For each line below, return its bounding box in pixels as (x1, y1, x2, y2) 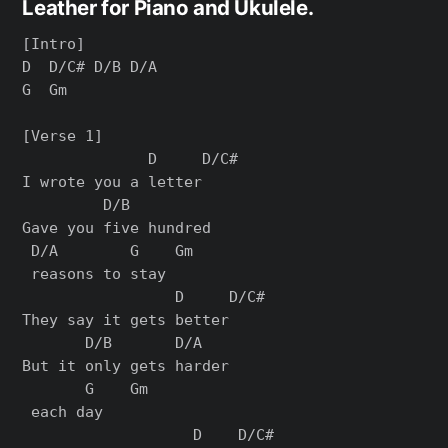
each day (22, 403, 104, 421)
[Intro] (22, 35, 86, 53)
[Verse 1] (22, 127, 104, 145)
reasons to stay (22, 265, 167, 283)
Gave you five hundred (22, 219, 212, 237)
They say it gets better (22, 311, 230, 329)
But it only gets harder (22, 357, 230, 375)
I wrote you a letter (22, 173, 203, 191)
